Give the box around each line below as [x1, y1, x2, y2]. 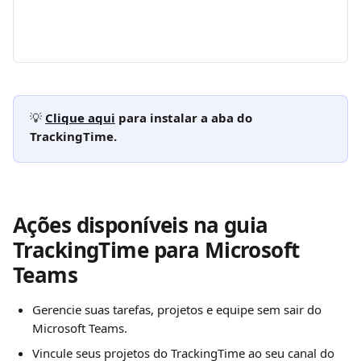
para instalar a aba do [115, 110, 255, 126]
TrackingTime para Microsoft [13, 235, 305, 264]
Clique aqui [45, 110, 115, 126]
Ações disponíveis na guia [13, 210, 274, 239]
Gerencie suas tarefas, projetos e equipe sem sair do [32, 301, 325, 317]
